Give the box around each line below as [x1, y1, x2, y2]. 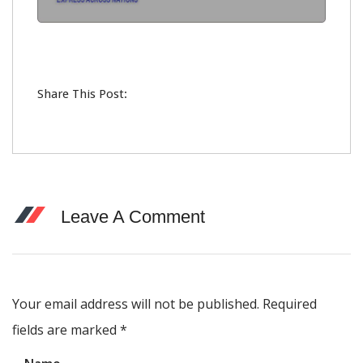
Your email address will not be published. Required [12, 294, 317, 313]
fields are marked [12, 320, 120, 339]
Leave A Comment [61, 206, 205, 227]
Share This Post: [37, 86, 127, 101]
